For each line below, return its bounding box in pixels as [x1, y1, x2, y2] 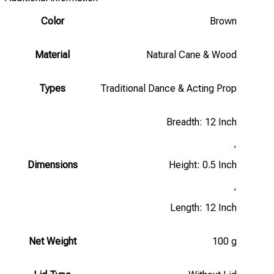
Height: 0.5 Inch [169, 158, 237, 171]
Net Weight [28, 235, 76, 247]
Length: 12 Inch [170, 201, 237, 213]
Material [35, 48, 70, 61]
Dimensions [27, 158, 78, 171]
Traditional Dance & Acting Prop [100, 82, 237, 94]
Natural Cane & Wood [146, 48, 237, 61]
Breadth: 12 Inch [166, 116, 237, 128]
